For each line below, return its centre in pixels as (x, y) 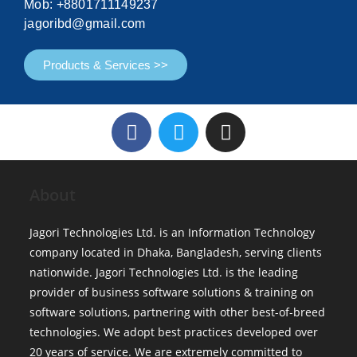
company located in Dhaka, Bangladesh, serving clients (176, 252)
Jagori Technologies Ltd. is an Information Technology (173, 232)
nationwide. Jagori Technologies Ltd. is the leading (164, 272)
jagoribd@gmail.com (85, 24)
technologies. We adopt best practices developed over (174, 332)
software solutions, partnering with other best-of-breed (178, 312)
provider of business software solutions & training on (172, 292)
